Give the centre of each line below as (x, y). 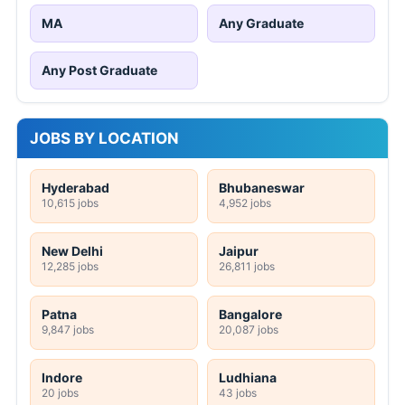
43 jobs (238, 392)
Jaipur (239, 250)
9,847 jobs (68, 329)
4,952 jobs (245, 202)
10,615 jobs (70, 202)
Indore (62, 377)
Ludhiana (248, 377)
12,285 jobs (70, 266)
